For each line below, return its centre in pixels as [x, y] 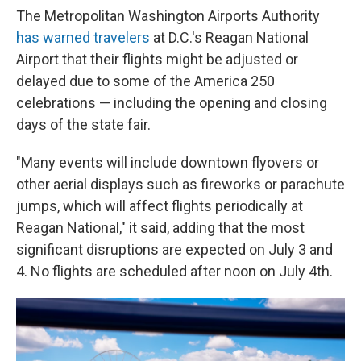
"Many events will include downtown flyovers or [168, 162]
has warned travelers [83, 37]
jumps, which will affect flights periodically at [160, 205]
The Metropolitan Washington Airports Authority [168, 15]
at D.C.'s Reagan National [229, 37]
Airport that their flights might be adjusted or [157, 59]
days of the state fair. [83, 124]
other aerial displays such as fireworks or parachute [180, 184]
